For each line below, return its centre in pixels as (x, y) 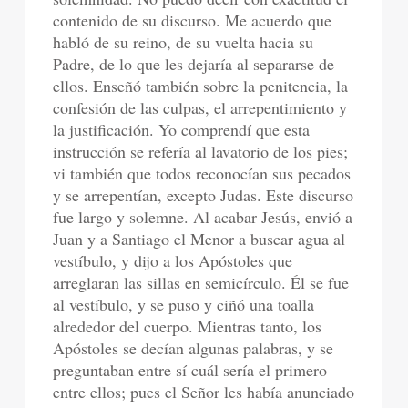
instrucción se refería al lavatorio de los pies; (201, 151)
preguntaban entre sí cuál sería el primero (190, 370)
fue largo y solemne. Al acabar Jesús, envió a (203, 217)
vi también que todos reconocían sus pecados (202, 173)
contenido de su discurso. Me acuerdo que (193, 20)
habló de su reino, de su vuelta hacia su (184, 42)
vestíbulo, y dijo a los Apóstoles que (173, 260)
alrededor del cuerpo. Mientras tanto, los (188, 326)
